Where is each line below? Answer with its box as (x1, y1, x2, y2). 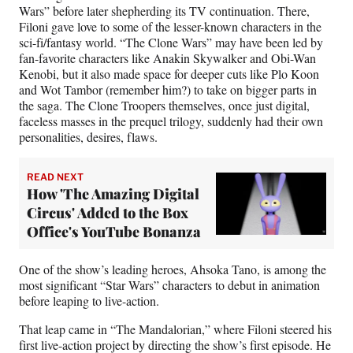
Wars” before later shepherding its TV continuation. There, (19, 2, 310, 20)
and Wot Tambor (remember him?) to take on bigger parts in (19, 81, 317, 98)
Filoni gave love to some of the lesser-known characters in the (19, 18, 321, 35)
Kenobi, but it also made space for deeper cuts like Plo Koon (19, 65, 319, 83)
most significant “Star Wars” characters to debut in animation (19, 277, 320, 294)
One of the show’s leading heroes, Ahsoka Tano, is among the (19, 261, 326, 278)
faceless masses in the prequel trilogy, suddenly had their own (19, 113, 323, 130)
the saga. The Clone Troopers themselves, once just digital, (19, 97, 310, 114)
